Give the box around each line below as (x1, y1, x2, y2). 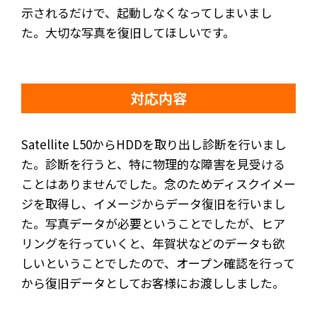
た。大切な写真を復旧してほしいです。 (21, 23, 235, 41)
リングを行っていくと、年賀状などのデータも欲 (21, 234, 284, 252)
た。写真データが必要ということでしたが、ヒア (21, 214, 285, 232)
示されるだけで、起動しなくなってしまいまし (21, 3, 272, 21)
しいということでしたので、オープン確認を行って (21, 253, 295, 272)
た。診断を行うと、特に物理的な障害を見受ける (21, 154, 285, 173)
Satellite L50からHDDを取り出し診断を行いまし (21, 134, 287, 153)
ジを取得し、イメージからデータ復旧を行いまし (21, 194, 286, 212)
